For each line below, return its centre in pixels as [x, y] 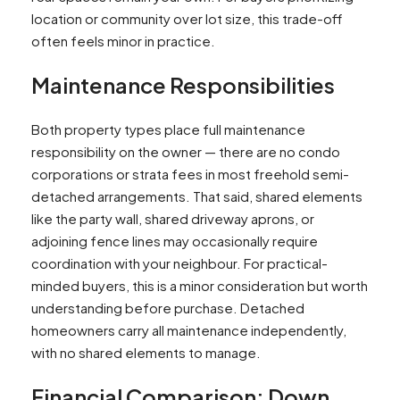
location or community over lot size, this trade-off [187, 19]
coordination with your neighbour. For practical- [179, 263]
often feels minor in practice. [123, 41]
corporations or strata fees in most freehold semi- [190, 174]
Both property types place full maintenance [168, 129]
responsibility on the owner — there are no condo [186, 152]
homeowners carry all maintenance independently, [189, 330]
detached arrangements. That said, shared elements [197, 196]
